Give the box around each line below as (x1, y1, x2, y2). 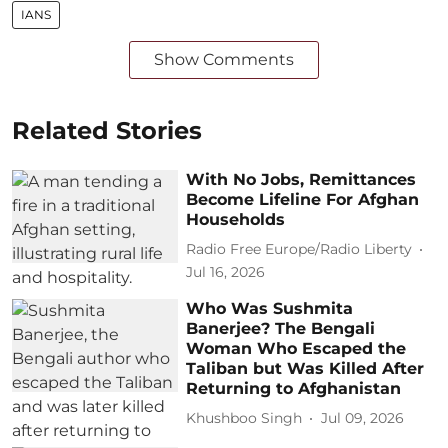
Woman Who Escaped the (186, 338, 407, 358)
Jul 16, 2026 (186, 262, 266, 281)
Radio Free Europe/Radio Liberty (186, 240, 413, 258)
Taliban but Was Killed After (186, 358, 425, 378)
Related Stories (12, 115, 202, 145)
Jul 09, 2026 (321, 409, 405, 427)
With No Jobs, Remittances (186, 169, 417, 189)
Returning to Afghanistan (186, 378, 402, 398)
